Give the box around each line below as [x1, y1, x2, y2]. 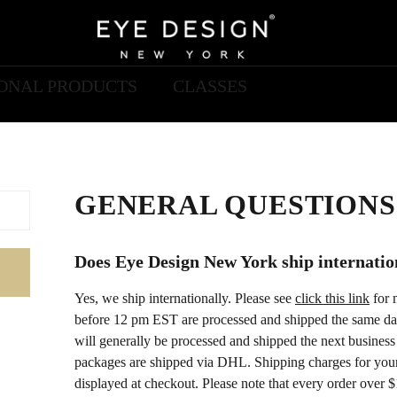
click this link [294, 291, 370, 307]
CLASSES [173, 75, 247, 96]
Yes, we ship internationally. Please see [74, 291, 295, 307]
